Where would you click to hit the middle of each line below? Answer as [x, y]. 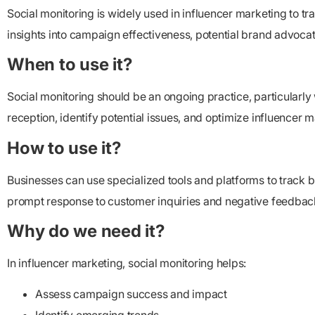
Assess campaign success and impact [131, 294]
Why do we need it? [86, 231]
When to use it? [70, 65]
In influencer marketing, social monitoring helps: [127, 263]
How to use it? [64, 148]
